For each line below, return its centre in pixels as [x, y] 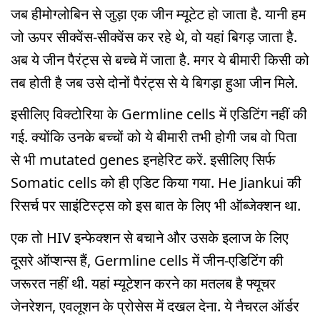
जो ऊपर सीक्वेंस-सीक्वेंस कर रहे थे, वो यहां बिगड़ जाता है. [154, 36]
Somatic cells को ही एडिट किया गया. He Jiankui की [156, 183]
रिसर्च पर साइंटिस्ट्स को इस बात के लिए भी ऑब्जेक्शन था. [156, 206]
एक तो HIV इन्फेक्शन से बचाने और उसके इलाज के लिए [150, 238]
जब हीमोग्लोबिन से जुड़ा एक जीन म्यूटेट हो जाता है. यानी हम [158, 14]
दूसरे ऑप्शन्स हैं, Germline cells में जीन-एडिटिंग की [147, 261]
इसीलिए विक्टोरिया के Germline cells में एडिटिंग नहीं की [159, 114]
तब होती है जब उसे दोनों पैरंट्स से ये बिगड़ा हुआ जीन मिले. [154, 82]
